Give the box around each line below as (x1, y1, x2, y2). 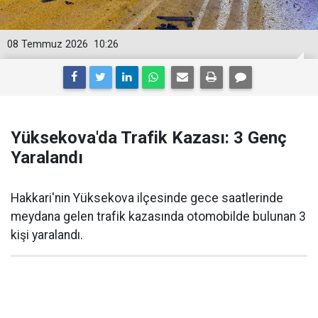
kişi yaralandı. (11, 228, 83, 242)
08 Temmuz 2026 (7, 38, 88, 50)
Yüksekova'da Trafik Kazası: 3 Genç (11, 128, 287, 148)
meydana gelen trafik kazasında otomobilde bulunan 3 (11, 209, 306, 224)
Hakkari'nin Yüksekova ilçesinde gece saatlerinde (11, 191, 283, 205)
